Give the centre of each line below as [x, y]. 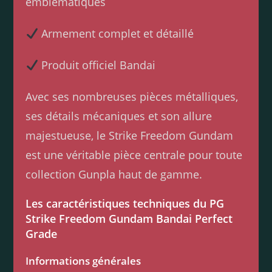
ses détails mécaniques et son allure [119, 116]
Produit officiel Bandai [97, 65]
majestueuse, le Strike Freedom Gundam [130, 136]
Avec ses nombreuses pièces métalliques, [132, 97]
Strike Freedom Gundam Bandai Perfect [129, 219]
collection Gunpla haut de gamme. [114, 175]
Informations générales [83, 261]
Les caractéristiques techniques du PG [125, 204]
